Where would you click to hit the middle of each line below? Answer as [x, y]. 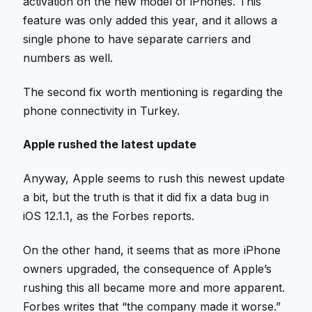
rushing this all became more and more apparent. [154, 287]
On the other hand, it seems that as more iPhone [152, 250]
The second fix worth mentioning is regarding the [153, 92]
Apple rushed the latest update [111, 145]
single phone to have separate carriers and [137, 39]
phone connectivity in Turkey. [102, 110]
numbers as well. [68, 58]
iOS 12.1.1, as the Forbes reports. [109, 216]
